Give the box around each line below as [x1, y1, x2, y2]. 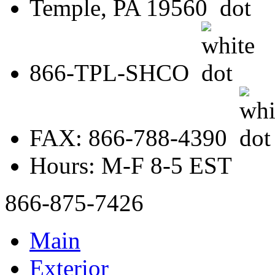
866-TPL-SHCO [29, 59, 201, 86]
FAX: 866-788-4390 [29, 124, 239, 151]
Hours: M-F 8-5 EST [29, 152, 232, 179]
